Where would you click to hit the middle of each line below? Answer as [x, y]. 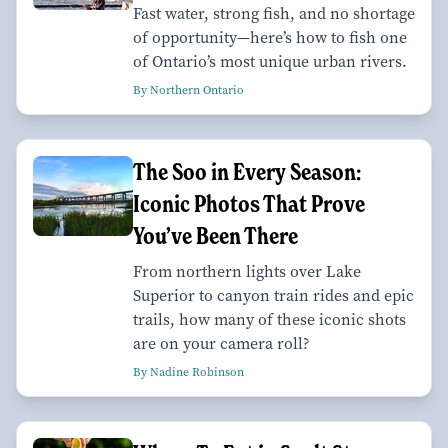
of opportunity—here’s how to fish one [270, 37]
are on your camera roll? [221, 343]
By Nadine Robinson [188, 371]
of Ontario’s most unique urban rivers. [270, 61]
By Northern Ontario [188, 89]
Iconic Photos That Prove [249, 203]
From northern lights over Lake [247, 271]
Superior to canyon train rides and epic [273, 295]
